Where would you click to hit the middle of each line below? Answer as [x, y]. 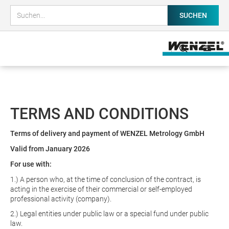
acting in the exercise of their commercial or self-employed [101, 189]
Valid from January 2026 [50, 149]
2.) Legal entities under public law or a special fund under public [109, 214]
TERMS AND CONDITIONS [99, 114]
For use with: [31, 164]
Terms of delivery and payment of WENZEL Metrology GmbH [107, 133]
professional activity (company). [61, 199]
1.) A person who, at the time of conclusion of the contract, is [106, 179]
